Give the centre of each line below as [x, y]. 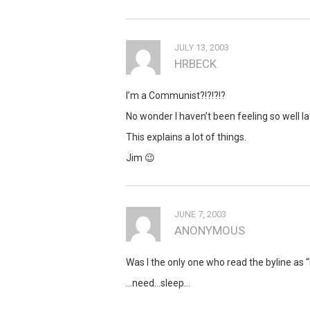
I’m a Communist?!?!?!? [176, 95]
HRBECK [195, 63]
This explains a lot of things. [186, 137]
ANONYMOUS [210, 230]
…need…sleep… [158, 283]
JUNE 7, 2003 [200, 214]
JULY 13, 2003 [202, 47]
